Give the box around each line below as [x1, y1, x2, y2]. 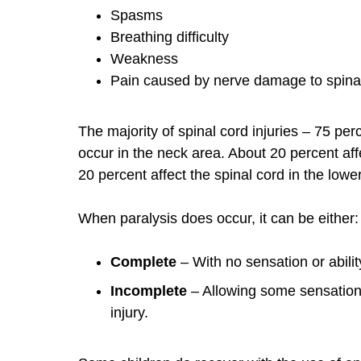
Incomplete [110, 282, 187, 299]
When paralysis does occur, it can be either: [78, 210, 359, 226]
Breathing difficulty [110, 28, 229, 45]
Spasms [110, 6, 163, 23]
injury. [110, 304, 148, 321]
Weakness [110, 50, 178, 67]
